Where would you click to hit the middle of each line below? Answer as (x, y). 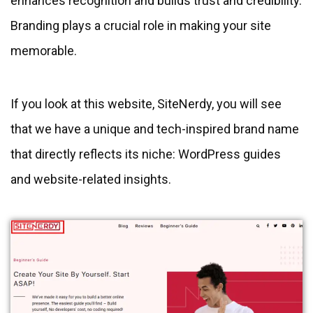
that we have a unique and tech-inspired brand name (155, 129)
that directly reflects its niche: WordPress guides (146, 154)
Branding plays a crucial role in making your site (141, 26)
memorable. (44, 51)
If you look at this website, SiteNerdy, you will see (146, 104)
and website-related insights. (92, 180)
